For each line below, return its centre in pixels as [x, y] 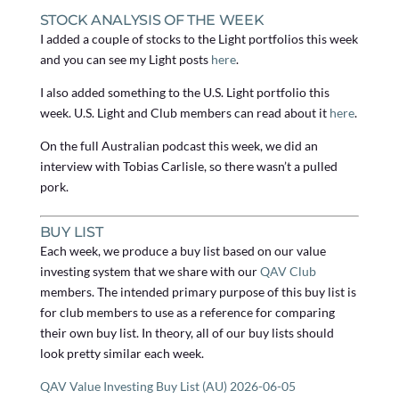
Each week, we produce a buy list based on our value [183, 251]
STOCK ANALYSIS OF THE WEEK [152, 20]
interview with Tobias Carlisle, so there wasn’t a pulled [188, 167]
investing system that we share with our [150, 272]
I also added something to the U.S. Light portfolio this [184, 93]
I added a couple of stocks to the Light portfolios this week [199, 39]
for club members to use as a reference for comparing [187, 313]
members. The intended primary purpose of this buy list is [198, 292]
